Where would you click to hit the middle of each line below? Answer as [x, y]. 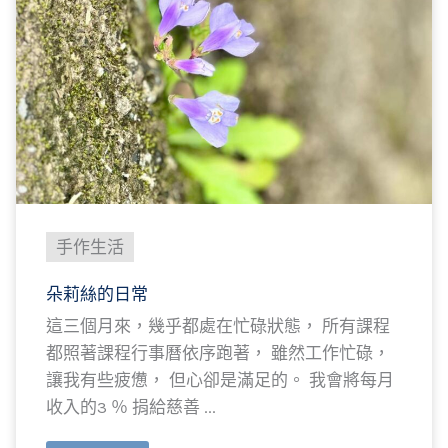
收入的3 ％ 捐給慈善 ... [131, 407]
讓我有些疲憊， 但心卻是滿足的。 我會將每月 [220, 380]
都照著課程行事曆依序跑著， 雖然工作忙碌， [218, 353]
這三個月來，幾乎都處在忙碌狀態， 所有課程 [218, 326]
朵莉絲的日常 [97, 294]
